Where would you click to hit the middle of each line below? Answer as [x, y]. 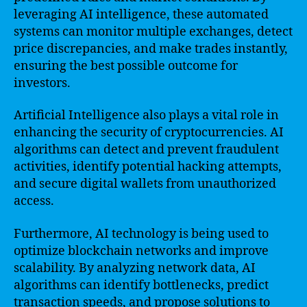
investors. [42, 83]
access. [34, 201]
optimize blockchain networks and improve [141, 251]
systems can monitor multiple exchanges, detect [153, 32]
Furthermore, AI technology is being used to [141, 234]
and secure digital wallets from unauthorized [145, 184]
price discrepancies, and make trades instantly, [151, 49]
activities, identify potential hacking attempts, [148, 167]
